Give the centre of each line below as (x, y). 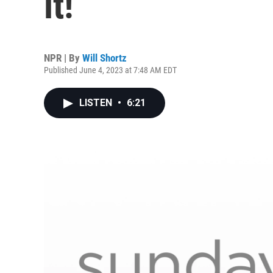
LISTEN (97, 103)
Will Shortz (105, 58)
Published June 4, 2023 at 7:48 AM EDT (110, 70)
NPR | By (63, 58)
